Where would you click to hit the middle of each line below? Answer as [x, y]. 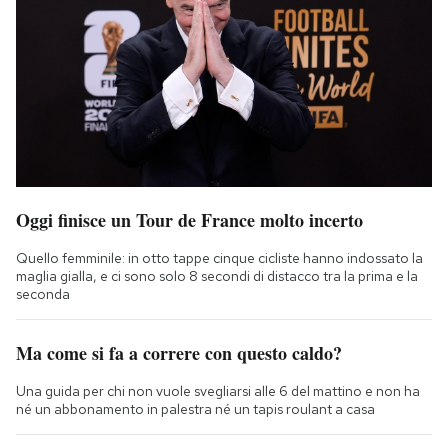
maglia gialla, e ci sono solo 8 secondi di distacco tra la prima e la [217, 276]
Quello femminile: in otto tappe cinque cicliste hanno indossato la [219, 258]
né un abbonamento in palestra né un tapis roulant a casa [195, 409]
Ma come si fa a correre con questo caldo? [179, 353]
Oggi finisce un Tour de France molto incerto [189, 220]
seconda [43, 294]
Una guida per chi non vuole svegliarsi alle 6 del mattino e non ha [218, 391]
